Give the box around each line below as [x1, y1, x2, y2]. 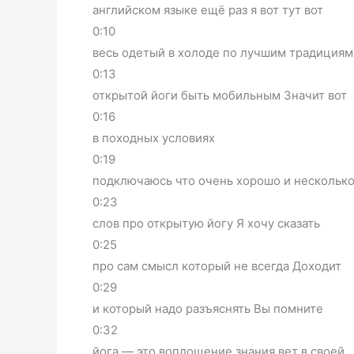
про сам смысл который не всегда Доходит [92, 258, 341, 273]
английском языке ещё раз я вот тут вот [92, 2, 323, 17]
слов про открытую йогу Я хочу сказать [92, 215, 320, 231]
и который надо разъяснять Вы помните [92, 300, 323, 316]
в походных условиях [92, 130, 215, 145]
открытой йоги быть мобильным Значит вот [92, 87, 347, 103]
